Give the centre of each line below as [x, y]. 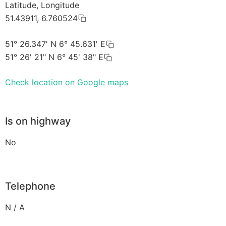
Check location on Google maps [67, 82]
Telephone [30, 186]
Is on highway [38, 121]
